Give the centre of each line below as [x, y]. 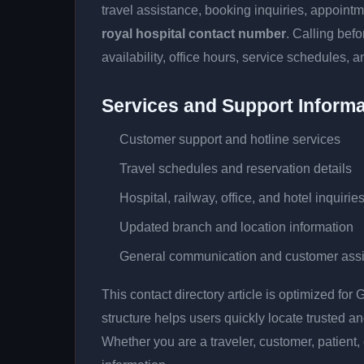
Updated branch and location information [236, 227]
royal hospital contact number [194, 34]
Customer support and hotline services [230, 139]
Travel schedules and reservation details [236, 169]
